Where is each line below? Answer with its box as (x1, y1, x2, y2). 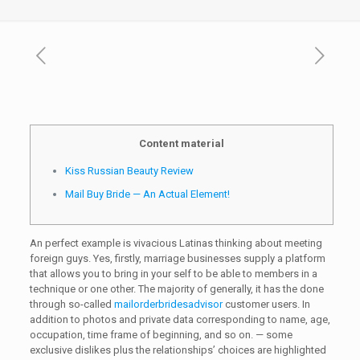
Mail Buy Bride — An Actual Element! (64, 188, 230, 200)
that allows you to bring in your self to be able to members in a (29, 268, 317, 280)
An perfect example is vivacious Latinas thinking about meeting (29, 237, 322, 249)
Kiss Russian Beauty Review (64, 165, 194, 177)
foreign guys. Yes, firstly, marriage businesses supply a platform (29, 252, 325, 264)
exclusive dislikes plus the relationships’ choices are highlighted (29, 344, 326, 356)
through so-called (29, 298, 114, 310)
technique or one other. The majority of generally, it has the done (29, 283, 324, 295)
